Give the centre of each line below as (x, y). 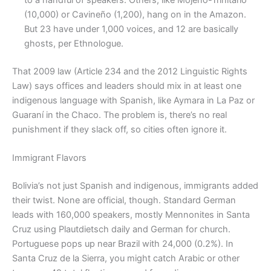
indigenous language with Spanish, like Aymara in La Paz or (133, 100)
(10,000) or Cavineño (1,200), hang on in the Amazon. (135, 14)
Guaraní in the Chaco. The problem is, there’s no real (119, 115)
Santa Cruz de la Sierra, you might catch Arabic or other (126, 258)
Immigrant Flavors (49, 158)
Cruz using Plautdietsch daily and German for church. (121, 229)
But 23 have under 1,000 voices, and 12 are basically (131, 29)
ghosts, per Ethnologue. (74, 43)
